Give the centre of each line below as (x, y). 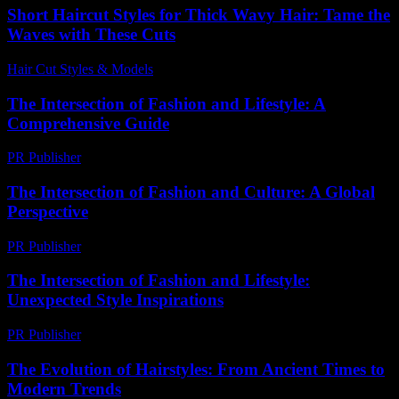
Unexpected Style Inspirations (115, 300)
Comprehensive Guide (88, 123)
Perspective (48, 211)
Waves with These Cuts (91, 35)
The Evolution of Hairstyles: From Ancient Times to (196, 369)
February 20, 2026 (141, 246)
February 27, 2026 (141, 335)
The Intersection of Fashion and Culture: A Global (191, 191)
